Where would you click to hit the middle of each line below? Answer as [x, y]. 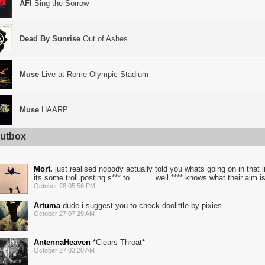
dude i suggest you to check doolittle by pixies [141, 206]
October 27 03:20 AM [64, 250]
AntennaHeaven [62, 242]
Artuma [47, 206]
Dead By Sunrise [50, 39]
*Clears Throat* [118, 242]
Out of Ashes [104, 39]
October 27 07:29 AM [64, 214]
